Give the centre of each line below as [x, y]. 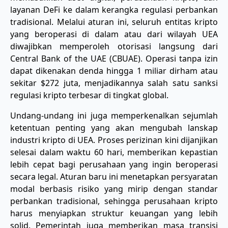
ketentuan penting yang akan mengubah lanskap [114, 127]
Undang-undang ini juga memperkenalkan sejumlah [114, 115]
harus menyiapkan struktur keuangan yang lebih [114, 213]
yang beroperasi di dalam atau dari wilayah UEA [114, 34]
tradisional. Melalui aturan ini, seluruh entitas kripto [114, 22]
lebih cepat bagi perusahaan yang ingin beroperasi [114, 164]
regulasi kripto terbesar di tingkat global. [89, 95]
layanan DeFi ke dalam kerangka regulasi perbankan [114, 9]
